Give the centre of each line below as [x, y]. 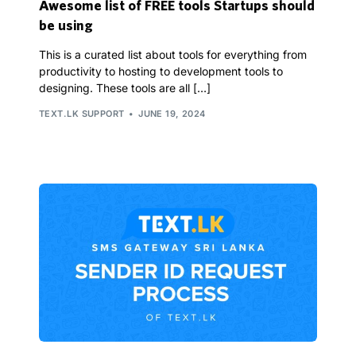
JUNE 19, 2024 [172, 113]
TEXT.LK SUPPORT [82, 113]
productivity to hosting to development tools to [161, 72]
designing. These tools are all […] [125, 88]
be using [66, 25]
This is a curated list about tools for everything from [173, 55]
